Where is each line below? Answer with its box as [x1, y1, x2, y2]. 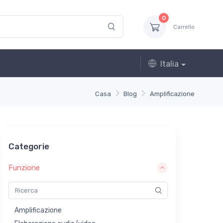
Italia [160, 59, 179, 69]
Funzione [8, 163, 40, 172]
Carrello [173, 23, 195, 30]
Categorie [8, 141, 49, 152]
